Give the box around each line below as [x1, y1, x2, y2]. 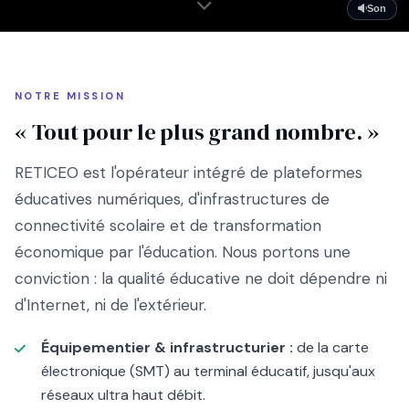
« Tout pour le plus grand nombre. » [15, 115, 379, 147]
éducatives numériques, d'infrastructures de [15, 188, 330, 209]
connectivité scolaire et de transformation [15, 215, 321, 236]
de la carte [292, 337, 369, 357]
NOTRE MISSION [15, 89, 126, 102]
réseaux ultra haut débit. [40, 384, 205, 404]
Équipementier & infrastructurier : [40, 337, 293, 357]
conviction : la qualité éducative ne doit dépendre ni [15, 267, 387, 288]
